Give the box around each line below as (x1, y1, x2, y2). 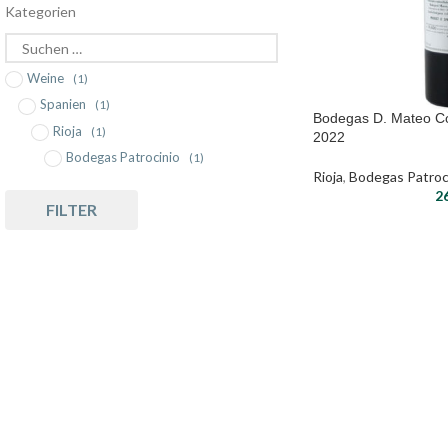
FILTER (46, 200, 97, 220)
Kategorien (5, 3, 76, 21)
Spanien (40, 96, 87, 113)
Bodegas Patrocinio (66, 148, 181, 165)
